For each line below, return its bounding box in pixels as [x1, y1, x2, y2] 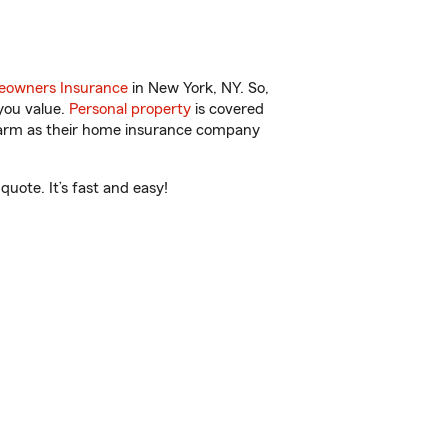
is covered [191, 101, 264, 117]
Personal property [69, 101, 191, 117]
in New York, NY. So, [128, 80, 269, 96]
